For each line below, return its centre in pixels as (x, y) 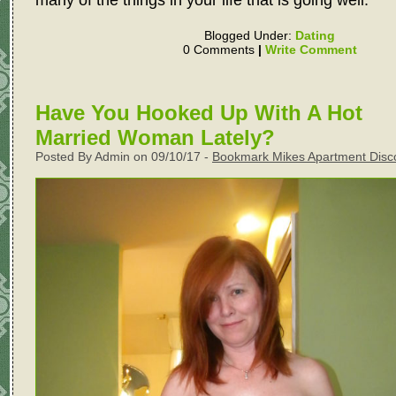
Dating (315, 36)
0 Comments (220, 50)
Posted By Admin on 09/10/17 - (124, 157)
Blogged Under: (250, 36)
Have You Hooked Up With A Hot (199, 113)
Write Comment (311, 50)
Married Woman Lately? (155, 138)
